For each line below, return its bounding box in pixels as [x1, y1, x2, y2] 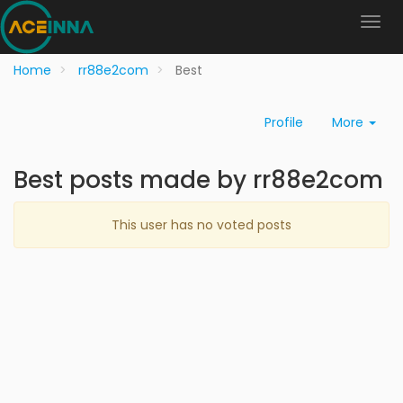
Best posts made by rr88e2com [13, 164, 383, 196]
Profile [264, 113, 303, 131]
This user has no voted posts [112, 216, 291, 234]
